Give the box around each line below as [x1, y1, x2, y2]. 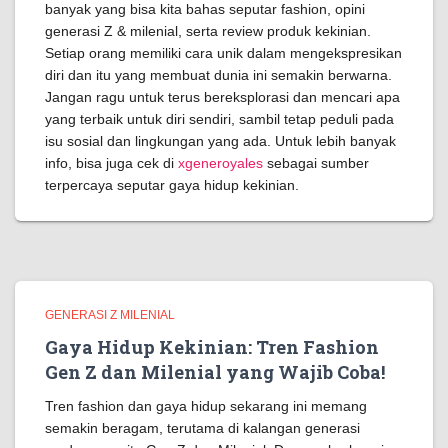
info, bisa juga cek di [45, 155, 178, 171]
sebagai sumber [263, 155, 369, 171]
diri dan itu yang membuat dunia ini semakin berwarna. [45, 67, 392, 83]
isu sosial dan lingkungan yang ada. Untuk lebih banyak [45, 133, 396, 149]
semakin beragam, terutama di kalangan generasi [45, 420, 360, 436]
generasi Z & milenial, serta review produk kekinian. [45, 23, 371, 39]
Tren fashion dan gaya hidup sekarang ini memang [45, 398, 367, 414]
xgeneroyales [178, 155, 263, 171]
